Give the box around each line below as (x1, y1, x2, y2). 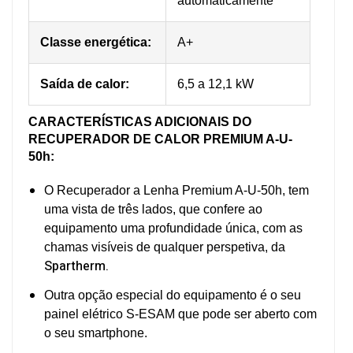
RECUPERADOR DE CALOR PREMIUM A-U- (28, 132, 292, 146)
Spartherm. (44, 256, 109, 276)
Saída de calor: (40, 76, 129, 91)
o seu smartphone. (44, 325, 147, 340)
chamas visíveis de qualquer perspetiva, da (44, 240, 285, 254)
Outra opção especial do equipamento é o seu (44, 288, 301, 302)
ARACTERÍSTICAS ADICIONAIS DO (38, 114, 251, 128)
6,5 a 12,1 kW (177, 76, 254, 91)
